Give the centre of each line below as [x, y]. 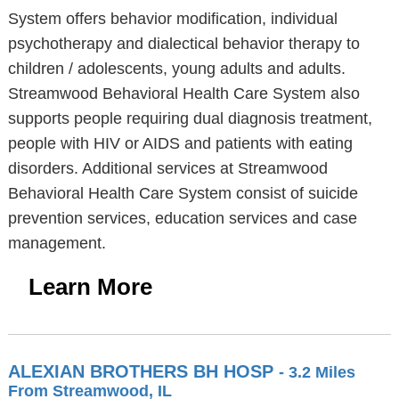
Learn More [90, 287]
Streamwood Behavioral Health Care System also [183, 94]
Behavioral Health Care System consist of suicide [183, 193]
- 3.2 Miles [317, 372]
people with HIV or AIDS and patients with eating [180, 143]
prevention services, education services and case [182, 218]
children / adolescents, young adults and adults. [176, 69]
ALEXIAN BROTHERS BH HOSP [143, 371]
